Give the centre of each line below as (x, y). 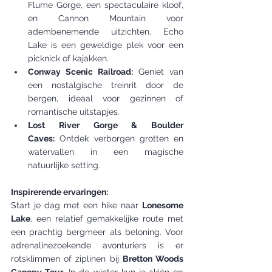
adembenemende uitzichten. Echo (106, 32)
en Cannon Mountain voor (106, 18)
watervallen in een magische (106, 152)
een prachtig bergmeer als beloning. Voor (97, 232)
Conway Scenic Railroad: (80, 72)
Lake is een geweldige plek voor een (106, 45)
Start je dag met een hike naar (76, 205)
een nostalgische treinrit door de (106, 85)
